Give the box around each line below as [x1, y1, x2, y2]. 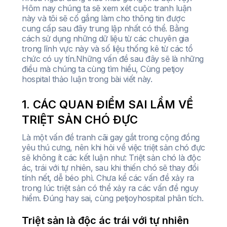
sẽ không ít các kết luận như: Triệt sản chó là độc [22, 153, 201, 163]
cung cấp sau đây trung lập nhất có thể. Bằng [22, 23, 188, 34]
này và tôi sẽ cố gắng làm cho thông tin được [22, 13, 185, 24]
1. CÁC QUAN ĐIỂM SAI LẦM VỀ [22, 98, 193, 111]
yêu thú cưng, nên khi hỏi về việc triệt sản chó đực [22, 142, 205, 153]
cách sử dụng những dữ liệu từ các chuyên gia [22, 33, 188, 44]
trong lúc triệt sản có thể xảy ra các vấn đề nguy [22, 183, 199, 194]
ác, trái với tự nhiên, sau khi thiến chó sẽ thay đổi [22, 163, 198, 173]
